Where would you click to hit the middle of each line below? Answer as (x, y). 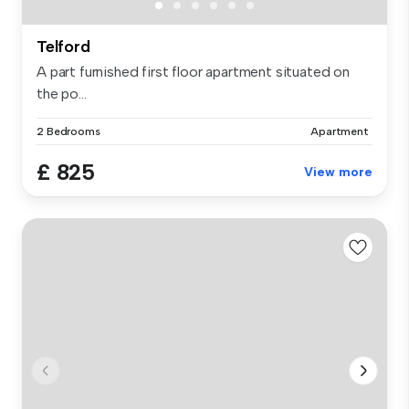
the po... (62, 93)
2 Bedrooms (68, 131)
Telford (63, 46)
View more (338, 172)
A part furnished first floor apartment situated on (193, 71)
